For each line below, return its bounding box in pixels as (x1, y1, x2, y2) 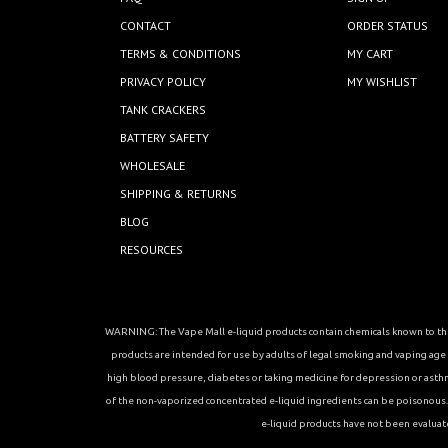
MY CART (347, 46, 394, 62)
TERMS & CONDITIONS (120, 46, 242, 62)
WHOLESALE (120, 158, 186, 174)
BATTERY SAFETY (120, 130, 210, 146)
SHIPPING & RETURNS (120, 186, 238, 202)
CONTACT (120, 18, 172, 34)
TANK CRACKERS (120, 102, 207, 118)
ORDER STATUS (347, 18, 429, 34)
